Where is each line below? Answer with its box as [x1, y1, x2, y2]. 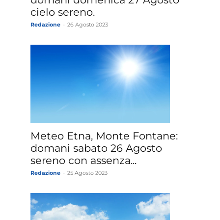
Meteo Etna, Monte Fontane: [30, 129, 178, 142]
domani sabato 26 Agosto [30, 141, 162, 154]
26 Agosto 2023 [67, 21, 108, 28]
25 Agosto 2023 [67, 169, 108, 176]
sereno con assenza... [30, 154, 137, 166]
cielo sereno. [30, 5, 95, 18]
